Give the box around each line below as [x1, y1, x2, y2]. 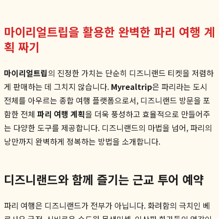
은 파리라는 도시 [152, 80, 207, 92]
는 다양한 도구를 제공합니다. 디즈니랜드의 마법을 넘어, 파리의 [4, 121, 212, 133]
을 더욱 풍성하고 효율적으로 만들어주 [85, 108, 210, 120]
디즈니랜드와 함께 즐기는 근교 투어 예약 [4, 170, 204, 188]
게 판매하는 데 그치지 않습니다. [4, 80, 111, 92]
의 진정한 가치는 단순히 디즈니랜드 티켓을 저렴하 [48, 66, 214, 79]
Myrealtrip [111, 80, 152, 92]
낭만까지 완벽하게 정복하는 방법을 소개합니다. [4, 135, 160, 147]
